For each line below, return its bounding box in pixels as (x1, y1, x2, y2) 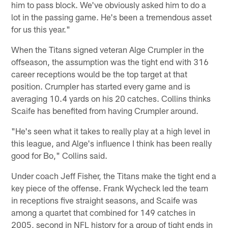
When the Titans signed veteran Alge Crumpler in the (11, 44, 205, 54)
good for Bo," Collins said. (11, 150, 108, 160)
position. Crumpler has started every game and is (11, 80, 191, 91)
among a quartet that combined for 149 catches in (11, 207, 196, 217)
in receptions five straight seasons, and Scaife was (11, 194, 198, 205)
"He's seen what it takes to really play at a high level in (11, 125, 211, 136)
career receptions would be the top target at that (11, 68, 188, 79)
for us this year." (11, 23, 71, 34)
